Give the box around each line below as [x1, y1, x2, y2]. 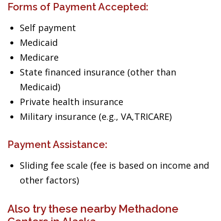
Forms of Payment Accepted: [7, 1, 148, 13]
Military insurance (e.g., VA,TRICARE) [20, 110, 172, 122]
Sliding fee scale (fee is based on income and [20, 159, 209, 171]
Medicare [20, 51, 59, 63]
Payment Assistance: [7, 139, 108, 150]
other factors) [20, 174, 79, 186]
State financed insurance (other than [20, 66, 176, 78]
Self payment [20, 22, 76, 34]
